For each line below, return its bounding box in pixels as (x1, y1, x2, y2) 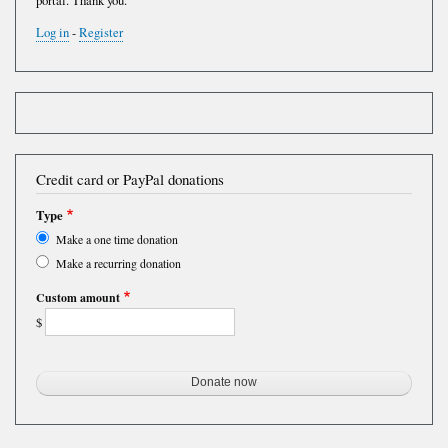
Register (79, 24, 123, 42)
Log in (36, 24, 69, 42)
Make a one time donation (56, 231, 178, 248)
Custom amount (36, 289, 120, 307)
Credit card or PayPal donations (36, 169, 224, 190)
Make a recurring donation (56, 255, 181, 272)
